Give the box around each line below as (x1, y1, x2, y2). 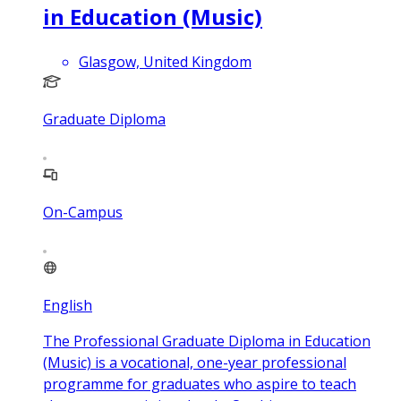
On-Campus (43, 201, 123, 222)
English (43, 294, 92, 315)
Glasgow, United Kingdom (79, 51, 252, 72)
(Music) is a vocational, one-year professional (43, 352, 346, 372)
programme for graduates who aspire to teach (43, 373, 356, 394)
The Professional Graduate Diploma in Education (43, 330, 371, 351)
